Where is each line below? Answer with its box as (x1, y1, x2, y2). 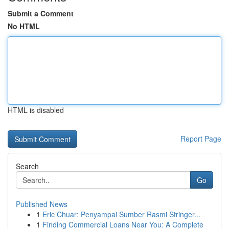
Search (16, 161, 39, 171)
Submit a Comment (8, 8, 74, 18)
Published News (16, 199, 67, 209)
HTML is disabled (8, 105, 64, 115)
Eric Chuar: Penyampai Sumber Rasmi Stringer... (42, 209, 200, 219)
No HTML (8, 21, 40, 31)
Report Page (180, 133, 221, 144)
